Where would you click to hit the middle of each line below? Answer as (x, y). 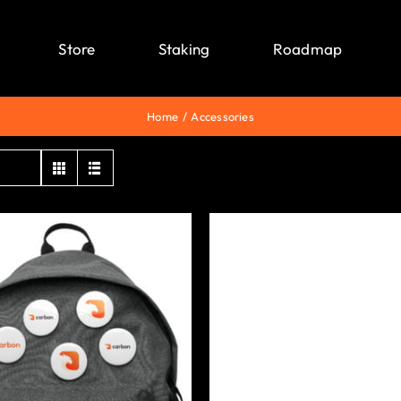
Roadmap (307, 48)
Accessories (222, 116)
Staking (184, 48)
